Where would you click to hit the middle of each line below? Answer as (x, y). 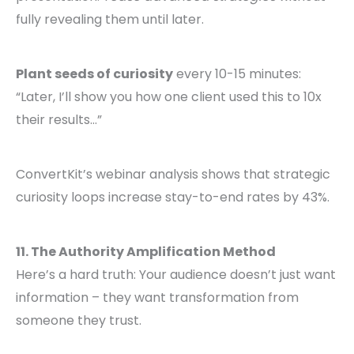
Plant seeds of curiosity (94, 74)
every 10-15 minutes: (237, 74)
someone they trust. (79, 321)
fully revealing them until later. (110, 20)
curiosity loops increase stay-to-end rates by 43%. (173, 198)
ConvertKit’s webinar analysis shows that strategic (173, 175)
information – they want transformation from (157, 298)
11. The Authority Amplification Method (146, 252)
